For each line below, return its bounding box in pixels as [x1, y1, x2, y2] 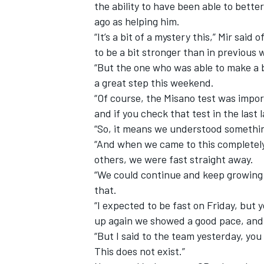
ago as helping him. [94, 14, 180, 28]
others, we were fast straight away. [94, 152, 253, 166]
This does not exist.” [94, 244, 185, 258]
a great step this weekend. [94, 75, 214, 89]
